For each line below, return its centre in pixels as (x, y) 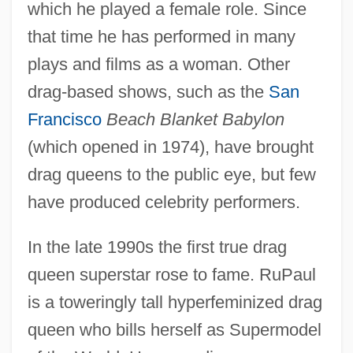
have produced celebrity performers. (163, 202)
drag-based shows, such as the (148, 91)
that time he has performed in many (161, 36)
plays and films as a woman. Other (158, 64)
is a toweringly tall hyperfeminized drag (175, 302)
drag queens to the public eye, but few (171, 174)
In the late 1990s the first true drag (157, 247)
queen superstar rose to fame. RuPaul (171, 274)
